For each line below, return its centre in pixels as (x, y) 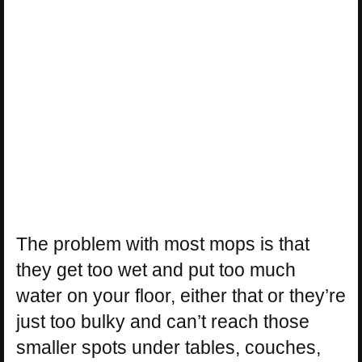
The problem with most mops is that (163, 244)
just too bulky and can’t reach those (163, 321)
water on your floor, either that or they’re (181, 295)
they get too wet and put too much (156, 269)
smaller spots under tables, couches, (168, 347)
